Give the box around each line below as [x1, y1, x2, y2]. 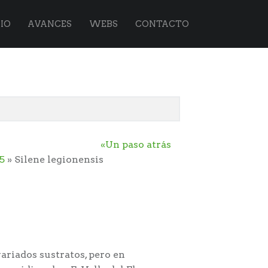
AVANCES [28, 19, 72, 29]
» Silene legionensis [5, 154, 103, 166]
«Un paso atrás [100, 139, 171, 151]
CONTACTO [135, 19, 189, 29]
